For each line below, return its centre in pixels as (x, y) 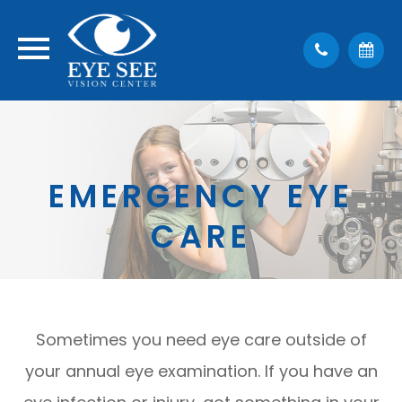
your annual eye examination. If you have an (201, 371)
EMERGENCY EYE (201, 196)
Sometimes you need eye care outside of (201, 340)
